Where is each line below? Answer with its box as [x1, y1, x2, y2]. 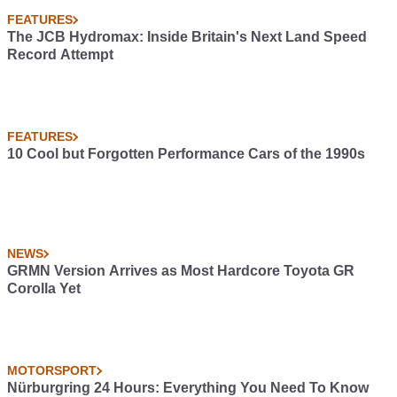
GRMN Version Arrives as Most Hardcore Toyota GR [7, 263, 354, 279]
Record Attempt [7, 47, 113, 63]
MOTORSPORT [7, 363, 97, 378]
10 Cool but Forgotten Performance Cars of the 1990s [7, 146, 365, 162]
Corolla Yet [7, 281, 81, 297]
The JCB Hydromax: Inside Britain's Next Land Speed [7, 29, 367, 45]
